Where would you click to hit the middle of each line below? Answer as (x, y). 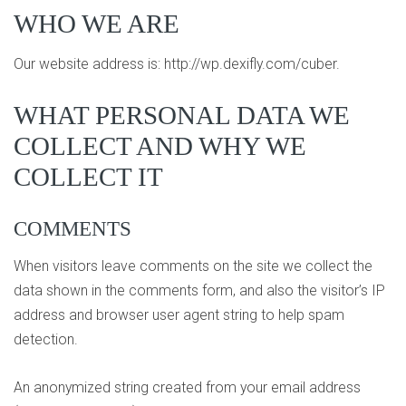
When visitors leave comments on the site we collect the (193, 266)
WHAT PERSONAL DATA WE (182, 116)
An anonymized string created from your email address (187, 387)
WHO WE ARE (97, 24)
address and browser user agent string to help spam (179, 314)
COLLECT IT (88, 177)
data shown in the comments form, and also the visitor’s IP (199, 290)
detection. (46, 339)
